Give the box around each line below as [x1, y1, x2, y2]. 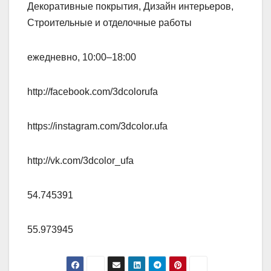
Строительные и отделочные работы [27, 18, 192, 28]
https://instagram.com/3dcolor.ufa [27, 121, 168, 132]
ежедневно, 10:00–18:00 [27, 52, 136, 63]
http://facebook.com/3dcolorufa [27, 87, 158, 97]
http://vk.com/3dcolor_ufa [27, 155, 134, 166]
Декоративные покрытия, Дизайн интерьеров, [27, 1, 233, 12]
